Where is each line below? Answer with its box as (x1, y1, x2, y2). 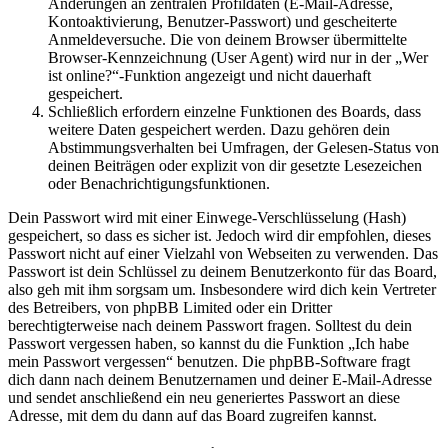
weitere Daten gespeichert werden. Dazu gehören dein (48, 120, 390, 138)
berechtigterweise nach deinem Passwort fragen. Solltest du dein (8, 316, 412, 334)
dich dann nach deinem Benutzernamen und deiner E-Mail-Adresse (8, 370, 432, 388)
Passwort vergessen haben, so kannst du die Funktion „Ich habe (8, 334, 409, 352)
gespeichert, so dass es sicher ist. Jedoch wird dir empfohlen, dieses (8, 226, 431, 244)
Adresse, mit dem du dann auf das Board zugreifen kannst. (8, 406, 377, 424)
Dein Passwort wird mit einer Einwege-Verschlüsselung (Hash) (8, 208, 406, 226)
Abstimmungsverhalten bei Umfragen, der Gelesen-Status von (48, 138, 439, 156)
